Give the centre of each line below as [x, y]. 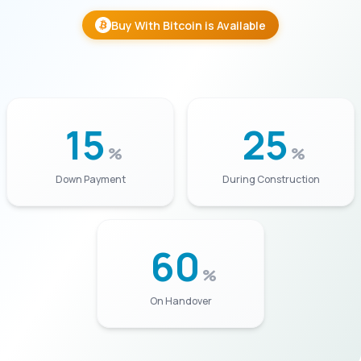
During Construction [271, 179]
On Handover [180, 301]
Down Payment [90, 179]
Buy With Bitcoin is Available [189, 25]
